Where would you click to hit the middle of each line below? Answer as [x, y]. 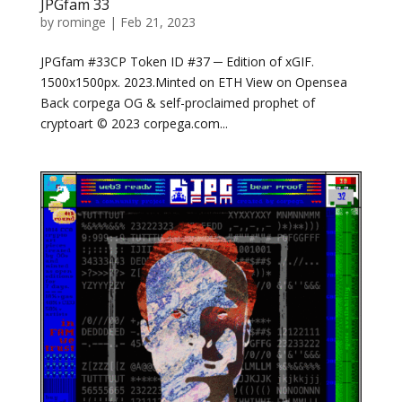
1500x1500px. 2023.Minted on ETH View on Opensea [193, 83]
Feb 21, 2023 [157, 22]
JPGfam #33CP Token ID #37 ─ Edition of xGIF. [177, 62]
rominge [81, 22]
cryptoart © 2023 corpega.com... [134, 124]
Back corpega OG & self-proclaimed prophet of [177, 103]
